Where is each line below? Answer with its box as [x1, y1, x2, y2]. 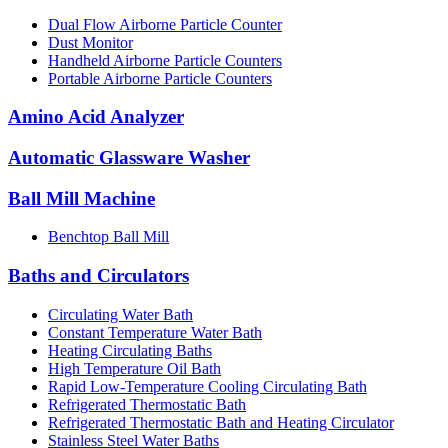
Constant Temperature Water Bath [48, 323, 262, 341]
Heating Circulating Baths [48, 341, 212, 359]
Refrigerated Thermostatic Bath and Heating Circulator [48, 413, 394, 431]
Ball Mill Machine [8, 187, 155, 209]
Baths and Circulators [8, 265, 189, 287]
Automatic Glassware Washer [8, 147, 250, 169]
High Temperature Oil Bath [48, 359, 221, 377]
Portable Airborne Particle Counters [48, 69, 272, 87]
